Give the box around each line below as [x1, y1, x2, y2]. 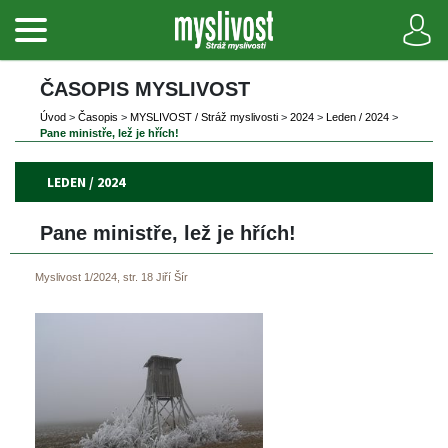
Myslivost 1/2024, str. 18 [35, 270, 153, 283]
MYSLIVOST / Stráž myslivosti [130, 111, 278, 123]
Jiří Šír [156, 270, 188, 283]
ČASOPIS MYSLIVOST [40, 78, 250, 100]
